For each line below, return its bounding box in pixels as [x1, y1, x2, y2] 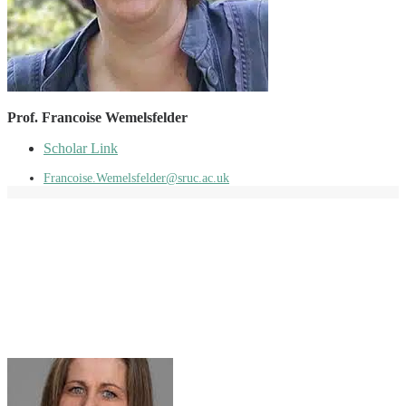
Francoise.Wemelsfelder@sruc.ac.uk [43, 170, 229, 185]
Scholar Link [43, 140, 118, 156]
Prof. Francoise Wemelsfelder [7, 109, 188, 125]
